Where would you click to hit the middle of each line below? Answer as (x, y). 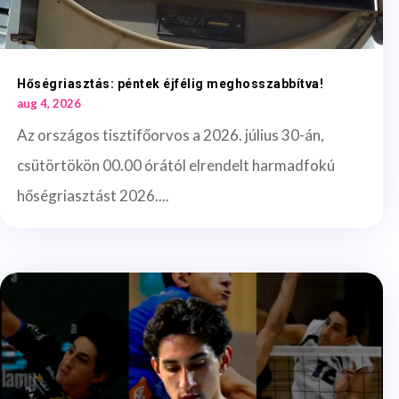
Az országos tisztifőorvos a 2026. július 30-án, (171, 135)
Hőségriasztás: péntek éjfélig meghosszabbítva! (170, 84)
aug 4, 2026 (49, 104)
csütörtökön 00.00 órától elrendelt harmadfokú (176, 166)
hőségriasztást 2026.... (93, 196)
